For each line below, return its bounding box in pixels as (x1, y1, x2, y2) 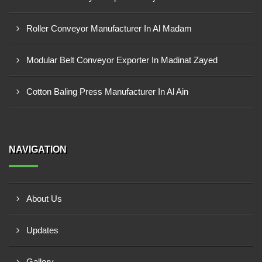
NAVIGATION (9, 144, 67, 154)
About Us (26, 194, 62, 204)
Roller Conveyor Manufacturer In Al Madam (26, 23, 192, 33)
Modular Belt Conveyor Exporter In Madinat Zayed (26, 55, 218, 65)
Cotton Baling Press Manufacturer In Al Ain (26, 87, 188, 96)
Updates (26, 225, 58, 235)
